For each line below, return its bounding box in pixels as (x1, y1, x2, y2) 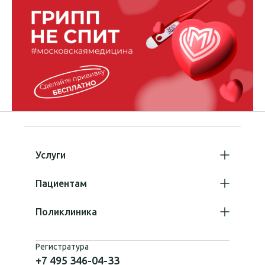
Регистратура (35, 241, 89, 251)
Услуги (35, 149, 66, 160)
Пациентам (35, 177, 87, 189)
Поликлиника (35, 206, 97, 217)
